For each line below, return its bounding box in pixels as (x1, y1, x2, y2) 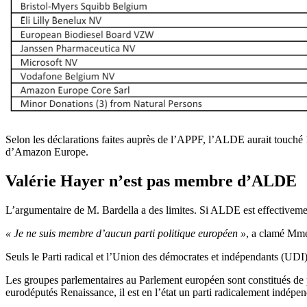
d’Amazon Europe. (5, 146, 88, 158)
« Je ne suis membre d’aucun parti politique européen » (5, 228, 246, 240)
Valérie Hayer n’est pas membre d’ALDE (5, 172, 297, 191)
